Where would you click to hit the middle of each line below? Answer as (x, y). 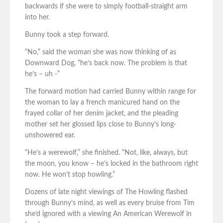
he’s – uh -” (42, 74)
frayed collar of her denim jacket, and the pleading (102, 114)
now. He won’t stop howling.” (70, 175)
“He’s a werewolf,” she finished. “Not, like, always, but (106, 153)
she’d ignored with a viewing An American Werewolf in (108, 214)
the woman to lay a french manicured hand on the (102, 103)
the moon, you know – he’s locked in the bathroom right (111, 164)
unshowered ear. (50, 136)
